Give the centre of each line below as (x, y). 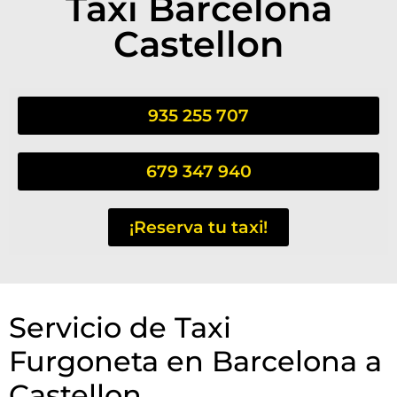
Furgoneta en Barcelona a (195, 361)
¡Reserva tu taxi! (198, 227)
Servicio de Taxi (120, 327)
